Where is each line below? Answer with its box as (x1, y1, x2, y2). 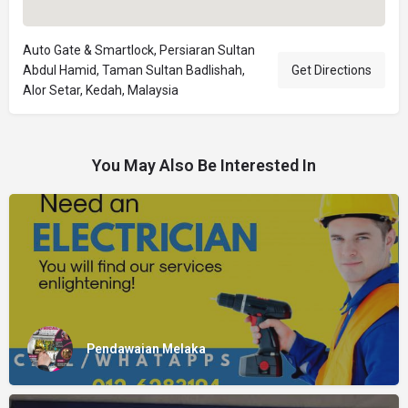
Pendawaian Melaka (87, 341, 206, 356)
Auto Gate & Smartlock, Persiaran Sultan (23, 43, 255, 57)
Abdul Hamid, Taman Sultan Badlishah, (23, 63, 245, 77)
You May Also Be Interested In (92, 156, 316, 175)
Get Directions (291, 63, 372, 77)
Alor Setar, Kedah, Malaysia (23, 83, 178, 97)
